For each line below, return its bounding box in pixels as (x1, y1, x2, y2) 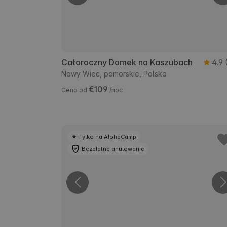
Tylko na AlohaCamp (79, 133, 136, 140)
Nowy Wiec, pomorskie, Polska (61, 69, 167, 78)
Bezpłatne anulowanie (82, 145, 144, 153)
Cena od (61, 86, 89, 94)
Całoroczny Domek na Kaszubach (61, 57, 193, 67)
